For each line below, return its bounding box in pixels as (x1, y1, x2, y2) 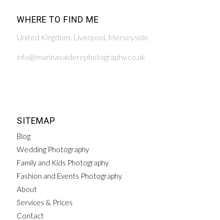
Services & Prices (16, 198, 73, 207)
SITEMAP (16, 116, 55, 126)
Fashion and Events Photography (16, 171, 122, 181)
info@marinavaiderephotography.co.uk (16, 52, 145, 61)
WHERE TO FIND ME (16, 14, 99, 25)
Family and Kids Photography (16, 158, 109, 167)
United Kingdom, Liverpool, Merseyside (16, 32, 148, 42)
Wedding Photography (16, 145, 89, 154)
